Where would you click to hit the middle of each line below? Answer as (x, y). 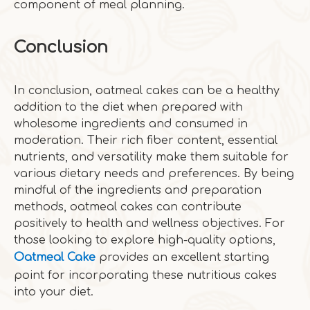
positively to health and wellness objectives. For (149, 224)
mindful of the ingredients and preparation (138, 190)
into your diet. (54, 292)
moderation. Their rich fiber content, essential (146, 140)
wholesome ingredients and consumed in (131, 124)
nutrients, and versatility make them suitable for (151, 157)
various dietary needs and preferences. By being (154, 174)
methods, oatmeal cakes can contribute (128, 207)
